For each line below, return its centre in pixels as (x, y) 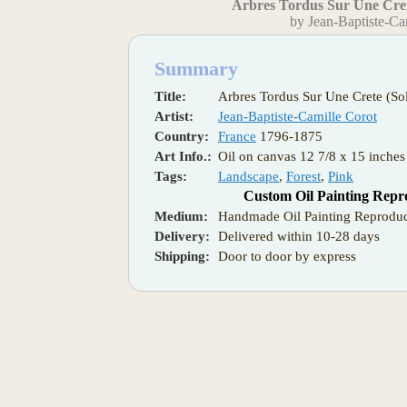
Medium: (181, 216)
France (237, 136)
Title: (170, 96)
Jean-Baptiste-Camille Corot (298, 116)
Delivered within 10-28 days (299, 236)
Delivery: (182, 236)
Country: (182, 136)
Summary (196, 68)
